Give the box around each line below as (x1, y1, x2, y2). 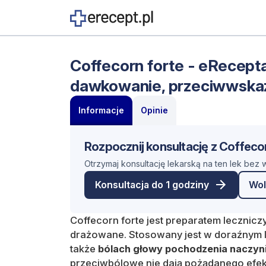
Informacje (78, 104, 124, 115)
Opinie (141, 104, 168, 115)
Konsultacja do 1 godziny (94, 179, 209, 191)
